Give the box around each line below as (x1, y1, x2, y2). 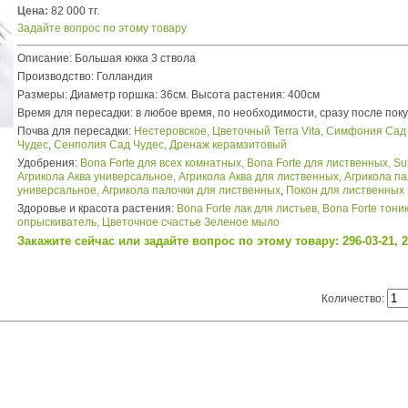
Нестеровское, (134, 125, 210, 138)
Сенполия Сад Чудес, (54, 138, 168, 151)
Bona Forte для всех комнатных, (80, 157, 245, 169)
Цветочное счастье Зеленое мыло (102, 216, 280, 229)
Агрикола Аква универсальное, (17, 170, 177, 183)
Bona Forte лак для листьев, (177, 202, 321, 215)
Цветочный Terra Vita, (212, 125, 324, 138)
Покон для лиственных (286, 184, 405, 197)
